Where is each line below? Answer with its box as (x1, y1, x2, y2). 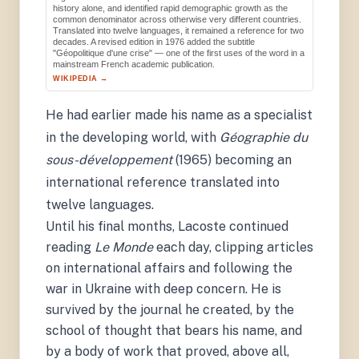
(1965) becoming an (172, 151, 292, 167)
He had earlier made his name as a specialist (46, 107, 313, 123)
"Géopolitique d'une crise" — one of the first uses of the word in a (53, 47, 305, 58)
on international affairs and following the (46, 260, 292, 276)
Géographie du (220, 129, 308, 145)
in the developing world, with (46, 129, 220, 145)
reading (46, 239, 95, 255)
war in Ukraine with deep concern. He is (46, 280, 281, 296)
